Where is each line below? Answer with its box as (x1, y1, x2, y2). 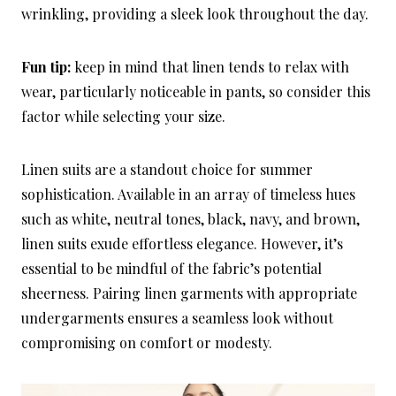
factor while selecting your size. (21, 107, 225, 126)
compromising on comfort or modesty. (21, 333, 272, 353)
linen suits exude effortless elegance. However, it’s (21, 234, 343, 254)
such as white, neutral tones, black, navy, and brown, (21, 209, 360, 229)
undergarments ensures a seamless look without (21, 308, 333, 328)
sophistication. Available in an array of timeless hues (21, 185, 355, 204)
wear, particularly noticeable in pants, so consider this (21, 82, 370, 102)
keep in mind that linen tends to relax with (71, 57, 349, 77)
